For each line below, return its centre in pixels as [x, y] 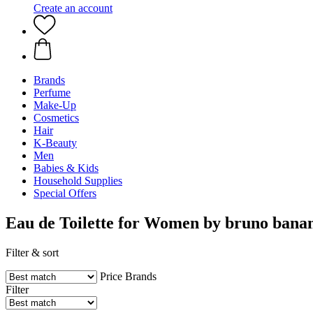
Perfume [52, 93]
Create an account [73, 8]
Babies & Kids [66, 168]
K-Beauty [55, 143]
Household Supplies [78, 181]
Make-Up [55, 105]
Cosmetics [56, 118]
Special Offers [65, 193]
